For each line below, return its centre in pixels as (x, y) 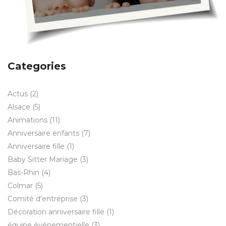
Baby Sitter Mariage (43, 159)
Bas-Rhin (23, 172)
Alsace (19, 107)
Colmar (20, 185)
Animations (27, 120)
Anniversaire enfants (43, 133)
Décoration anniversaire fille (56, 212)
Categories (37, 66)
